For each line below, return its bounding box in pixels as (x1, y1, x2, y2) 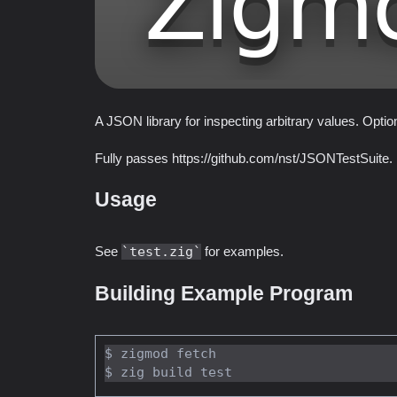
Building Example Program (95, 282, 353, 305)
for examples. (201, 243, 284, 259)
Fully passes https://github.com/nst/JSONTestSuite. (95, 151, 393, 166)
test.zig (129, 243, 193, 260)
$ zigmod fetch (105, 346, 216, 362)
